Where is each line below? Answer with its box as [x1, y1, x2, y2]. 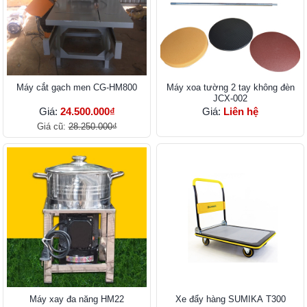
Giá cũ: [36, 121, 69, 132]
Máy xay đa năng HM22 [29, 294, 124, 305]
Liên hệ [223, 106, 258, 118]
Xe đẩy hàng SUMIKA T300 [175, 294, 286, 305]
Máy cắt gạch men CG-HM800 [16, 82, 137, 93]
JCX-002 [213, 93, 247, 104]
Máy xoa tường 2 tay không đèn [166, 82, 295, 93]
